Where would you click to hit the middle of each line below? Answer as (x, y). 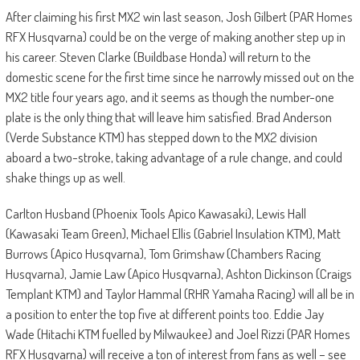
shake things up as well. (66, 178)
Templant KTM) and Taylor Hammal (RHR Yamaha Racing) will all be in (180, 294)
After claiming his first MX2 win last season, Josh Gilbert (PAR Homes (179, 17)
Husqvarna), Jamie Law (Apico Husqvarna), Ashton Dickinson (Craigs (178, 274)
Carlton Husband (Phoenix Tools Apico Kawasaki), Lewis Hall (155, 214)
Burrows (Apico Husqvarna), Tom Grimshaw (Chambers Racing (163, 254)
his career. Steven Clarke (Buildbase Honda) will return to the (158, 57)
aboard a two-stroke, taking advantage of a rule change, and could (174, 157)
